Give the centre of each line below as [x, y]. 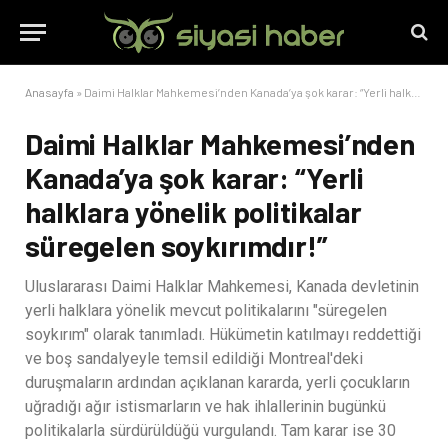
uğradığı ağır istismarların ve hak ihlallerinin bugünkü [205, 406]
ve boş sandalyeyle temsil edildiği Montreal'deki [194, 358]
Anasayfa [49, 92]
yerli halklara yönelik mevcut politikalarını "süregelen [206, 310]
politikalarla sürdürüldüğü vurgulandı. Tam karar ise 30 [210, 430]
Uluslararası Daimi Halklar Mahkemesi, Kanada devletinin [222, 286]
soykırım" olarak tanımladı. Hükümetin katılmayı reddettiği [223, 334]
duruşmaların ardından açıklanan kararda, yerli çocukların [217, 382]
